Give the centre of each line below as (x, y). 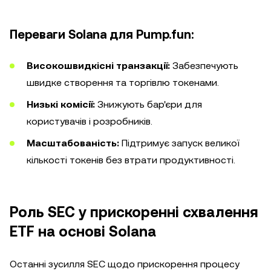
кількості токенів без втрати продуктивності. (131, 160)
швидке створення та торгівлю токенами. (123, 83)
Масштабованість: (73, 143)
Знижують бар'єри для (149, 104)
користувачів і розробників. (90, 121)
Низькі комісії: (61, 104)
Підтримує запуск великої (179, 143)
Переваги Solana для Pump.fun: (102, 34)
